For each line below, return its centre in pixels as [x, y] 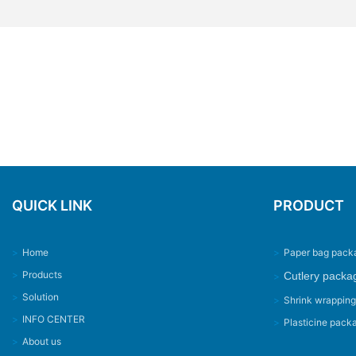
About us [42, 342]
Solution [41, 297]
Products [42, 275]
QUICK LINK [52, 206]
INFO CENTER [54, 319]
